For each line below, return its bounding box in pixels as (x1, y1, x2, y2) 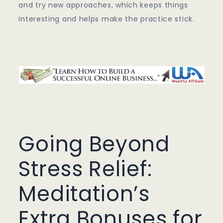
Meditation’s (18, 179, 150, 209)
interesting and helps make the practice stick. (18, 14, 195, 24)
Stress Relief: (18, 154, 152, 184)
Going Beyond (18, 129, 170, 159)
